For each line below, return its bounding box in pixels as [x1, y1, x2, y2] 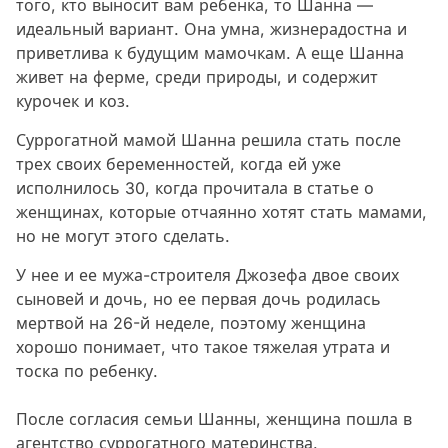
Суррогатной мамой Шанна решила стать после [16, 130, 401, 151]
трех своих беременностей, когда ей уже [16, 154, 341, 175]
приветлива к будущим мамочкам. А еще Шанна [16, 43, 404, 64]
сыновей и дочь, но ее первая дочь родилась [16, 289, 381, 310]
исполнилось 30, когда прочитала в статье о [16, 178, 374, 199]
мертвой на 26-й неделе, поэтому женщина [16, 313, 366, 334]
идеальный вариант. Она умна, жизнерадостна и [16, 19, 407, 40]
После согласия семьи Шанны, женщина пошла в [16, 409, 412, 430]
